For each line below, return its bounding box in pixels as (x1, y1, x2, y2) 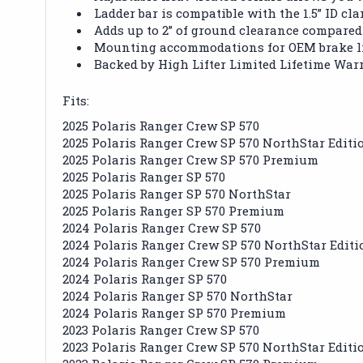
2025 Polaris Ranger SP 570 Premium (62, 202, 284, 219)
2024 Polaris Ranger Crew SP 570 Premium (62, 253, 320, 270)
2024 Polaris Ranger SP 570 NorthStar (62, 287, 293, 304)
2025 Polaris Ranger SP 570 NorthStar (62, 185, 291, 202)
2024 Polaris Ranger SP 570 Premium (62, 304, 286, 321)
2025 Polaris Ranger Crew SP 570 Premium (62, 151, 318, 168)
